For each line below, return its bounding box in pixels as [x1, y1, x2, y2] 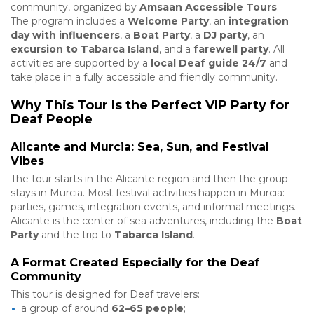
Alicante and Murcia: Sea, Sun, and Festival [11, 139, 269, 153]
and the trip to [39, 228, 114, 241]
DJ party [203, 28, 247, 41]
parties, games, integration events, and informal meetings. [11, 200, 296, 213]
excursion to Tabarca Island [11, 42, 159, 55]
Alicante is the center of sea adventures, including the [11, 214, 276, 227]
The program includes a [11, 14, 128, 27]
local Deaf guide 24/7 [151, 56, 266, 69]
